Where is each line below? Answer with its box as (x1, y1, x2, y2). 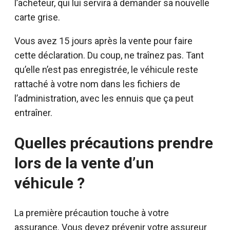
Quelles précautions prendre (14, 133, 213, 152)
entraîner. (14, 107, 52, 118)
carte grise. (14, 11, 60, 23)
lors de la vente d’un (14, 154, 154, 172)
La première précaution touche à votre (14, 207, 169, 218)
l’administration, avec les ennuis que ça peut (14, 92, 194, 104)
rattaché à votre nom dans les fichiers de (14, 78, 180, 89)
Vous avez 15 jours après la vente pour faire (14, 35, 193, 46)
